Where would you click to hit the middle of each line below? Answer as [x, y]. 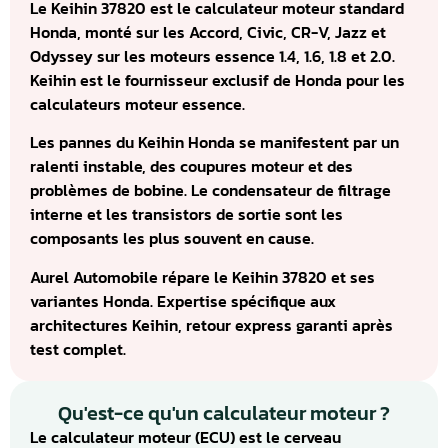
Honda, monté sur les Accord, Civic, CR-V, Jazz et [208, 32]
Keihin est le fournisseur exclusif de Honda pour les [217, 80]
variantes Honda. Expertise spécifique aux [183, 300]
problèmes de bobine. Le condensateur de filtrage [210, 190]
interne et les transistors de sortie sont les [186, 214]
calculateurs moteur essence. [137, 104]
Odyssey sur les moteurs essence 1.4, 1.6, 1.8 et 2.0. [212, 56]
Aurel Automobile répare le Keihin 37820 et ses [202, 276]
